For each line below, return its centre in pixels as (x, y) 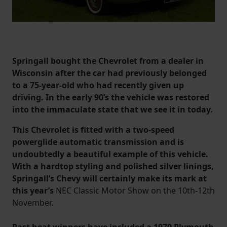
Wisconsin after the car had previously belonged (109, 73)
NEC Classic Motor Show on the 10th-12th (135, 190)
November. (33, 202)
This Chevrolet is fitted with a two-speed (93, 129)
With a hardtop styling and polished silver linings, (113, 166)
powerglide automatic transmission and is (98, 142)
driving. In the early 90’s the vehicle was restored (111, 97)
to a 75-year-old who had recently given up (98, 85)
